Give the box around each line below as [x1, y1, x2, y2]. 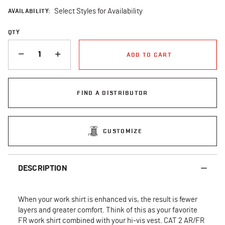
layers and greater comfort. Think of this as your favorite [18, 206, 197, 214]
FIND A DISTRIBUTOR [77, 88, 148, 96]
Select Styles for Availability [54, 7, 143, 15]
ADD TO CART [126, 50, 172, 58]
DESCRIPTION [18, 164, 67, 172]
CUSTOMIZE [103, 127, 142, 135]
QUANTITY [8, 40, 38, 48]
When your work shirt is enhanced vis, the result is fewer [18, 195, 197, 203]
